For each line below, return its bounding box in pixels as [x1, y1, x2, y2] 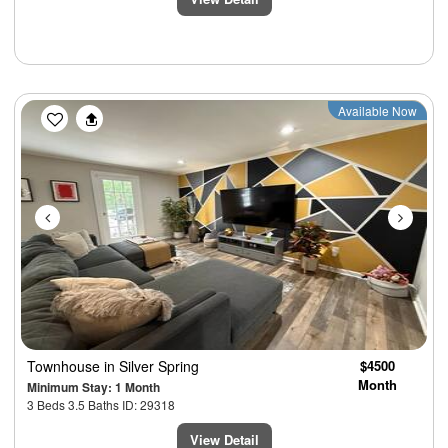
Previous [50, 98, 128, 128]
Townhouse [27, 356, 104, 377]
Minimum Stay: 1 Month [27, 378, 160, 397]
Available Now [338, 102, 417, 120]
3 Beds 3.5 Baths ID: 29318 [27, 396, 175, 414]
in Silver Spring [104, 356, 199, 377]
